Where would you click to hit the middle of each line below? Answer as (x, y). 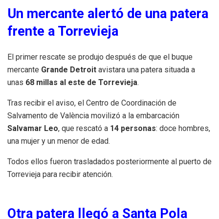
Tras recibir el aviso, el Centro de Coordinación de (92, 103)
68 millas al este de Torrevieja (81, 83)
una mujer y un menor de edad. (59, 141)
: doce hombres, (183, 129)
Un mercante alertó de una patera (108, 14)
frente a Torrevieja (63, 32)
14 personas (133, 129)
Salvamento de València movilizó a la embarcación (93, 116)
